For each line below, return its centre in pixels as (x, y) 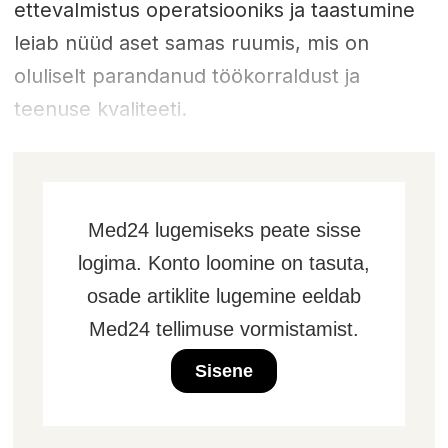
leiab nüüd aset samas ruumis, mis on (191, 43)
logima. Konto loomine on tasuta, (224, 262)
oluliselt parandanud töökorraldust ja (186, 76)
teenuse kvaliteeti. (100, 109)
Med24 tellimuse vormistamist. (224, 328)
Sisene (224, 370)
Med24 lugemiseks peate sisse (224, 229)
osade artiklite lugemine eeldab (224, 295)
